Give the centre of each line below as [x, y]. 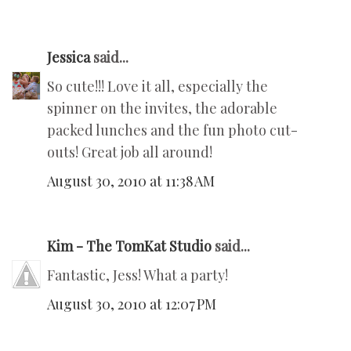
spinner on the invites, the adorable [162, 108]
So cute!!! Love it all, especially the [157, 86]
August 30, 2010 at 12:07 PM [132, 304]
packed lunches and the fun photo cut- [172, 130]
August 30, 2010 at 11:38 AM [131, 181]
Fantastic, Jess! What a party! [138, 275]
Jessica [69, 57]
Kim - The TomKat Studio [129, 246]
